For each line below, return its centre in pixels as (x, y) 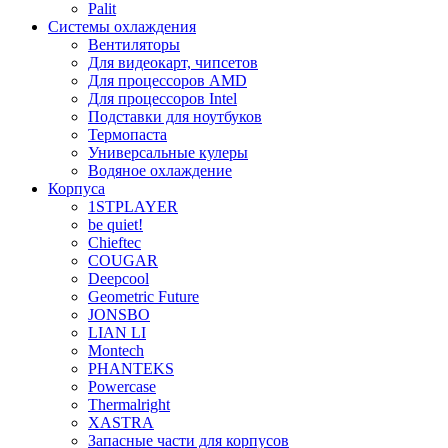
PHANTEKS (131, 369)
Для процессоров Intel (162, 99)
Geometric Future (143, 297)
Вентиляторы (134, 45)
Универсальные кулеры (168, 153)
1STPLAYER (133, 207)
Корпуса (76, 189)
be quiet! (115, 225)
